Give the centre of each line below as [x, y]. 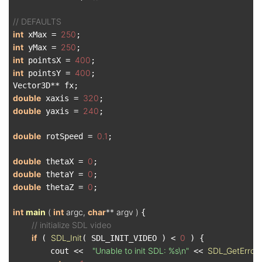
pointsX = [49, 60]
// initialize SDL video [71, 225]
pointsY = [49, 73]
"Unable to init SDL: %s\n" [141, 251]
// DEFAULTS [37, 21]
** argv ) [122, 212]
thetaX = [64, 161]
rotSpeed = [69, 136]
